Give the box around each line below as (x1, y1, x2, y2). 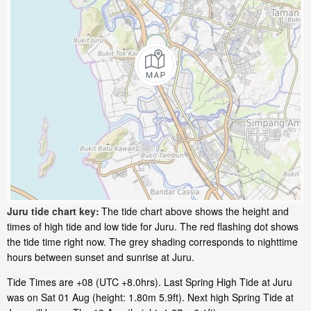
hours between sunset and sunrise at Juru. (7, 250, 194, 264)
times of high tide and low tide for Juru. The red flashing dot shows (7, 219, 299, 234)
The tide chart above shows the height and (101, 204, 289, 219)
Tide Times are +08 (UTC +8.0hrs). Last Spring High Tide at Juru (7, 275, 292, 289)
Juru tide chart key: (7, 204, 99, 219)
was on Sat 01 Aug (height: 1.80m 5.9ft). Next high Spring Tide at (7, 290, 294, 305)
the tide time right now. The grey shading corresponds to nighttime (7, 235, 298, 249)
